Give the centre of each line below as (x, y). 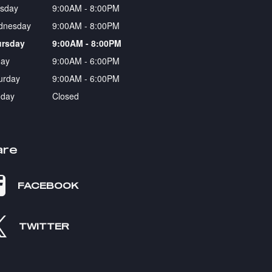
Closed (65, 96)
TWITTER (44, 226)
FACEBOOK (48, 185)
